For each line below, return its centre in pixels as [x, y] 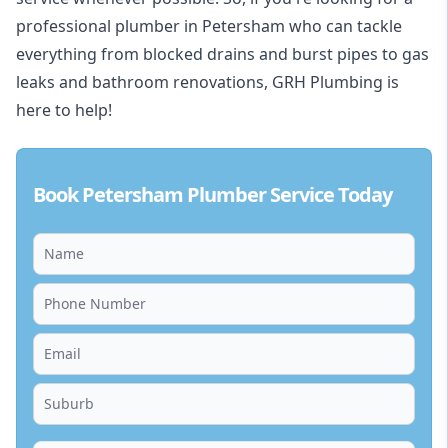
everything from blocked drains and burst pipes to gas [222, 54]
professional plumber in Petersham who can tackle [209, 26]
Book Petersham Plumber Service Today [212, 195]
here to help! [64, 110]
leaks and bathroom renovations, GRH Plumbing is [207, 82]
